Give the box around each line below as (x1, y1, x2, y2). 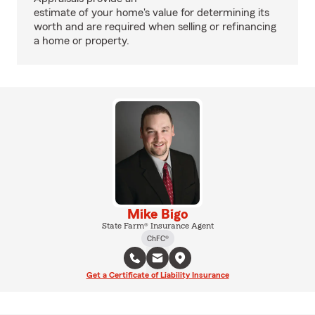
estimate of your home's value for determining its (34, 7, 269, 18)
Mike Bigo (127, 207, 188, 221)
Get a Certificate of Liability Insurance (86, 270, 229, 279)
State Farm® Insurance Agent (101, 221, 214, 230)
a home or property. (34, 35, 129, 46)
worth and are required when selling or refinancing (34, 21, 276, 32)
